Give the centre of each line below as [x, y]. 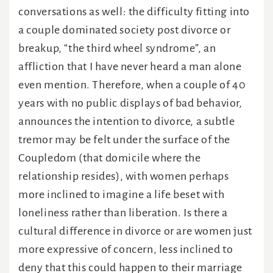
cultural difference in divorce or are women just [135, 231]
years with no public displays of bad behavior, [130, 103]
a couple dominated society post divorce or [125, 30]
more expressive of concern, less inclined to [126, 250]
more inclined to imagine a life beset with [122, 195]
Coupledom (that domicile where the [110, 158]
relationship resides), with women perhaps [124, 176]
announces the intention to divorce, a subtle [127, 122]
